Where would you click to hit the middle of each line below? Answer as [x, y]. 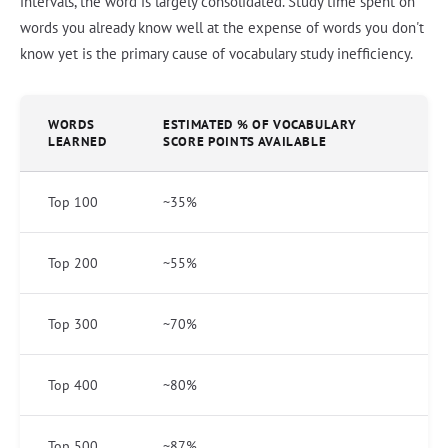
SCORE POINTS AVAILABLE [245, 142]
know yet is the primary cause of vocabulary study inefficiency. [216, 54]
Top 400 [73, 385]
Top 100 [73, 202]
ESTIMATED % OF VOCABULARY [260, 125]
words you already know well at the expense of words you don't [222, 28]
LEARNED [77, 142]
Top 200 [73, 263]
